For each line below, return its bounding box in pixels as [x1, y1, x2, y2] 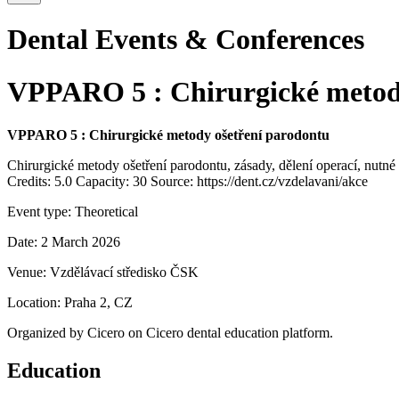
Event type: [7, 204, 75, 220]
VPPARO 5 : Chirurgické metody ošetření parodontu [7, 127, 330, 143]
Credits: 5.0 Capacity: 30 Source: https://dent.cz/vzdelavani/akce [7, 174, 368, 190]
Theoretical [75, 204, 138, 220]
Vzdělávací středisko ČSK [50, 265, 199, 281]
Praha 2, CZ [64, 295, 133, 311]
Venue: [7, 265, 50, 281]
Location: [7, 295, 64, 311]
